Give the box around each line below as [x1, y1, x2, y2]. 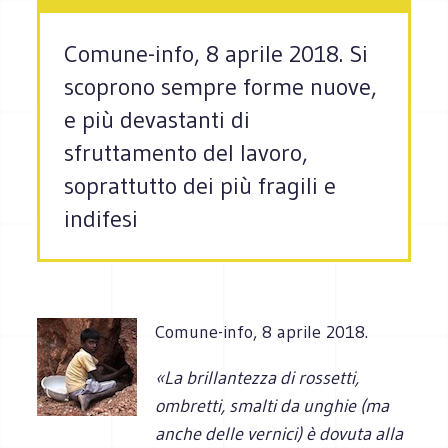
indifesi [64, 204, 139, 234]
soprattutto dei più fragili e [64, 171, 337, 201]
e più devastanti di [64, 105, 251, 135]
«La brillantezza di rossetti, [155, 366, 360, 389]
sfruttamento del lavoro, [64, 138, 309, 168]
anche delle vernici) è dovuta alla [155, 422, 404, 445]
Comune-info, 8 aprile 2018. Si [64, 39, 369, 69]
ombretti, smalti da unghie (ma [155, 394, 390, 417]
